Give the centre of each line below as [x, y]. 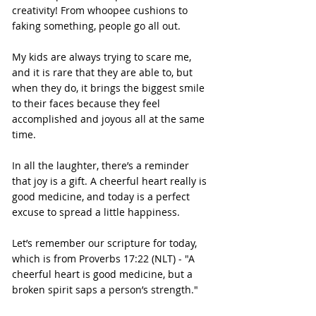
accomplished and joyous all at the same [110, 119]
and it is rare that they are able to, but [104, 73]
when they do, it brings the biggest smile [110, 88]
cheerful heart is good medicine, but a [104, 274]
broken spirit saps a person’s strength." [105, 290]
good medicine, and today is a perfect [102, 197]
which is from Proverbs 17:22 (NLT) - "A [105, 259]
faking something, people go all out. [96, 26]
